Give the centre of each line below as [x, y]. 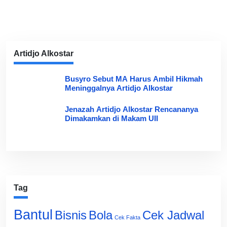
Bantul [33, 215]
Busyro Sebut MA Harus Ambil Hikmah [134, 79]
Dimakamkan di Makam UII [111, 118]
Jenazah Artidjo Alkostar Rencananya [131, 109]
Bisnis [71, 215]
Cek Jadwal [173, 215]
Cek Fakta [127, 217]
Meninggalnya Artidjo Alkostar [119, 88]
